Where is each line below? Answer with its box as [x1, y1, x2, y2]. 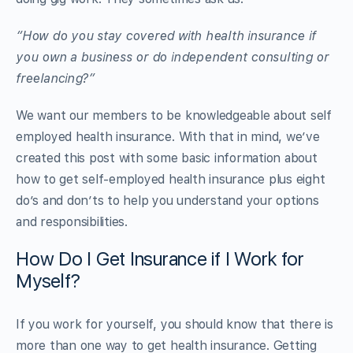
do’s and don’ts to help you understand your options [16, 192, 319, 208]
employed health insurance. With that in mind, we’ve [16, 128, 320, 144]
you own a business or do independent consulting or [16, 49, 329, 65]
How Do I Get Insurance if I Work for [16, 247, 304, 270]
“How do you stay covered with [16, 28, 206, 43]
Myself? [16, 269, 80, 292]
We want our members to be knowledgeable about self [16, 107, 333, 123]
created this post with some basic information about [16, 150, 318, 165]
